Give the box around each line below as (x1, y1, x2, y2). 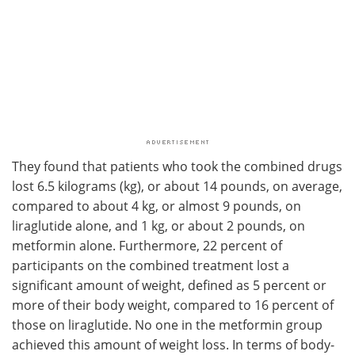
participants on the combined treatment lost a (12, 256, 289, 273)
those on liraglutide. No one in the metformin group (12, 315, 323, 333)
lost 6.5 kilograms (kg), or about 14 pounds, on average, (12, 177, 342, 194)
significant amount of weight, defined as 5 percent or (12, 276, 326, 293)
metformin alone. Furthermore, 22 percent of (12, 236, 282, 254)
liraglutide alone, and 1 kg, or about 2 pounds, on (12, 216, 305, 234)
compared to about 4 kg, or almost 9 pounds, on (12, 197, 301, 214)
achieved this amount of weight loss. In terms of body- (12, 335, 334, 353)
